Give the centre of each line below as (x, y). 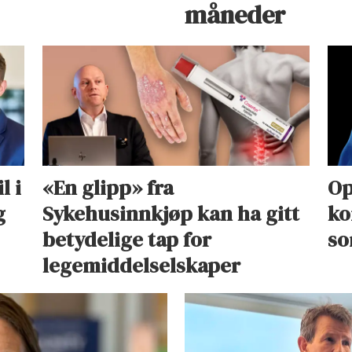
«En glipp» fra (108, 187)
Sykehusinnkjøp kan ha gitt (170, 213)
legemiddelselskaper (141, 265)
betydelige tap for (126, 239)
